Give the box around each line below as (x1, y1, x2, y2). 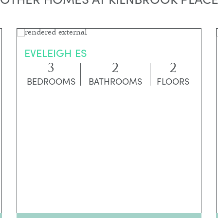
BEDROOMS (26, 75, 75, 87)
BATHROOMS (88, 75, 142, 87)
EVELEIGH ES (24, 45, 87, 60)
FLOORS (157, 75, 190, 87)
